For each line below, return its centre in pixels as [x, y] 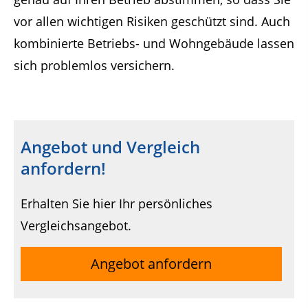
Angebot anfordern [152, 263]
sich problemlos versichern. [94, 65]
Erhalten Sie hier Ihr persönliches [117, 204]
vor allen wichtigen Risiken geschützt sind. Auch [152, 21]
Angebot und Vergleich [110, 147]
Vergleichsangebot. [76, 226]
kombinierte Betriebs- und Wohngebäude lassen [154, 43]
